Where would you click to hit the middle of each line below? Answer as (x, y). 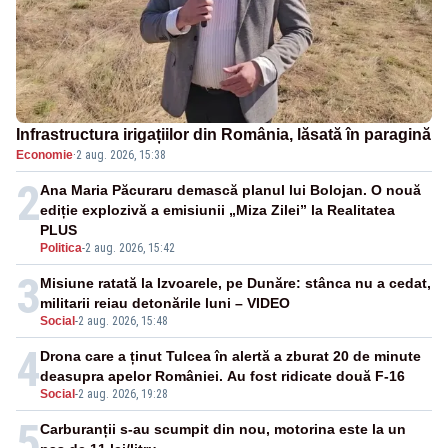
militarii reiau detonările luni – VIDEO (165, 303)
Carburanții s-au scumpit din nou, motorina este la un (223, 429)
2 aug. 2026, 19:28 (123, 394)
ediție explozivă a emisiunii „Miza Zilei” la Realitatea (217, 210)
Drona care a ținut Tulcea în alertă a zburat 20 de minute (230, 356)
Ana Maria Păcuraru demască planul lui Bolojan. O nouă (230, 190)
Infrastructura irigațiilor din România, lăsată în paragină (223, 135)
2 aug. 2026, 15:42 (130, 248)
